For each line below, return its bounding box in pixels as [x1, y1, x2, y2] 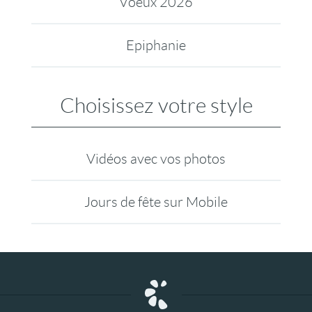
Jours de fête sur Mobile [84, 194, 228, 210]
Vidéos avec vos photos [86, 151, 226, 166]
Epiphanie [125, 38, 186, 53]
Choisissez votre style [59, 94, 253, 117]
